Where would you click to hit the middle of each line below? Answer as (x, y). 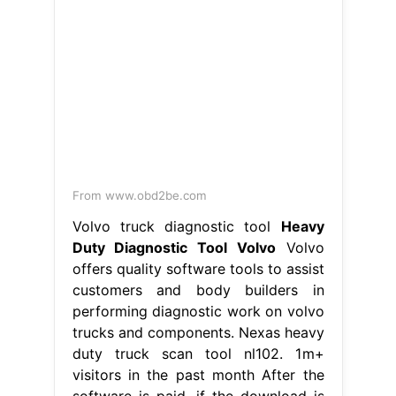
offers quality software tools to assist (198, 268)
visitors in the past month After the (198, 374)
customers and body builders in (198, 289)
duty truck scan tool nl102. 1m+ (198, 353)
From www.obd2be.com (139, 195)
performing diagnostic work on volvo (198, 311)
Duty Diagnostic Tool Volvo (174, 247)
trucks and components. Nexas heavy (198, 332)
